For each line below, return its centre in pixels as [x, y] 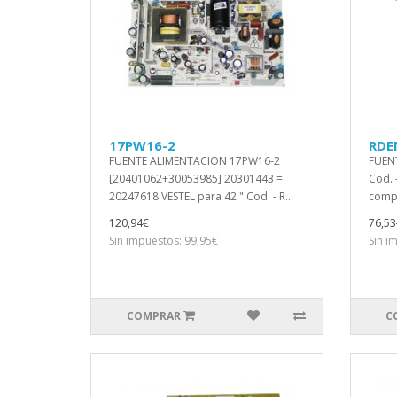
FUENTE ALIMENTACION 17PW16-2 [195, 161]
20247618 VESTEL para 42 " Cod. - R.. [200, 196]
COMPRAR [153, 316]
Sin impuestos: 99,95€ [163, 241]
